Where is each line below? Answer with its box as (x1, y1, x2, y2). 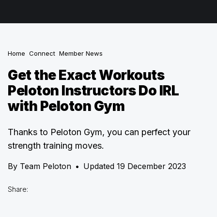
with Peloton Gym (8, 98, 124, 114)
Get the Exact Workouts (8, 67, 164, 83)
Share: (8, 185, 28, 193)
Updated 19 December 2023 (83, 161, 186, 171)
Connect (29, 49, 55, 57)
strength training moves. (8, 140, 104, 151)
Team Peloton (20, 161, 71, 171)
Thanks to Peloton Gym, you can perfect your (8, 127, 190, 137)
